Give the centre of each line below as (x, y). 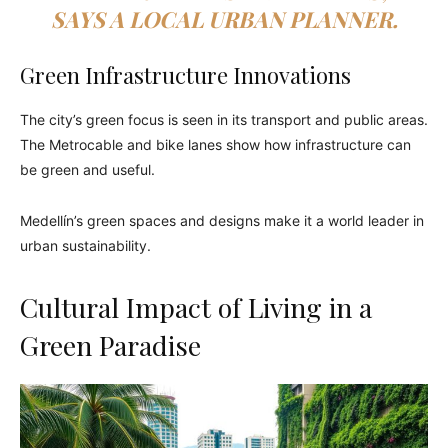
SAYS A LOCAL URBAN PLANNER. (224, 19)
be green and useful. (87, 170)
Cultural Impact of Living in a (196, 307)
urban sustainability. (85, 246)
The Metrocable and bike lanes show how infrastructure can (215, 145)
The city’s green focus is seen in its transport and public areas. (224, 120)
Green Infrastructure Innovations (185, 75)
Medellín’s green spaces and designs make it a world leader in (222, 221)
